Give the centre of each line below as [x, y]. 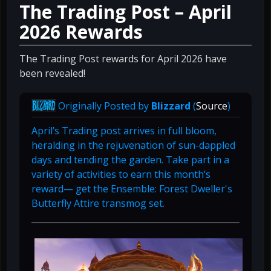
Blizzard [171, 106]
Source [212, 106]
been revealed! [52, 73]
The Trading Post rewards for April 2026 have [123, 58]
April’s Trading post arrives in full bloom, [124, 131]
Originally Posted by [103, 106]
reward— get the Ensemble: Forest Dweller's [132, 189]
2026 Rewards [81, 31]
